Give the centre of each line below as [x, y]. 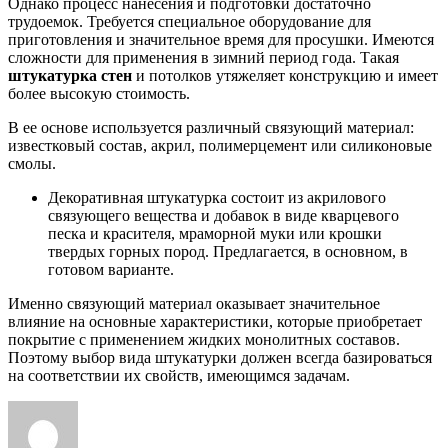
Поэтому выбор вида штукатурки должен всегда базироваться [220, 357]
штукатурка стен [70, 75]
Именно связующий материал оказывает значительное [194, 303]
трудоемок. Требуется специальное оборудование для [189, 21]
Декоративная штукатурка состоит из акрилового [217, 197]
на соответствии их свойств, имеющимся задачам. [179, 375]
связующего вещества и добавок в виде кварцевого [223, 215]
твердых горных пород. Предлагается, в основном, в [228, 251]
